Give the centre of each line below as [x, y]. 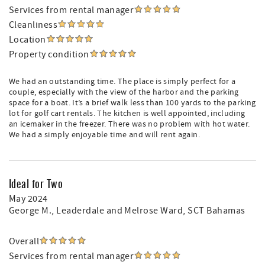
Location [28, 40]
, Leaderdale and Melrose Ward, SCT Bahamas [148, 211]
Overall [24, 241]
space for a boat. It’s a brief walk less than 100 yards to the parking [132, 103]
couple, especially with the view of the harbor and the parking [124, 92]
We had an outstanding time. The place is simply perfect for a [122, 82]
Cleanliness [33, 25]
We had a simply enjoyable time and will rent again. [104, 135]
